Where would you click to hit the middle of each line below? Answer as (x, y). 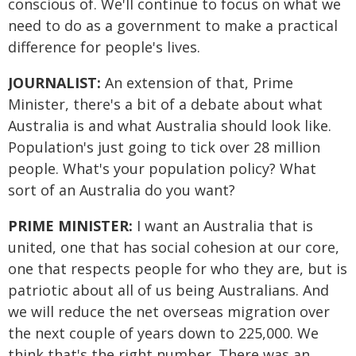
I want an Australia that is (223, 226)
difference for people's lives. (104, 47)
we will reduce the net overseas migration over (169, 311)
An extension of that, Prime (197, 83)
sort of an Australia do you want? (122, 190)
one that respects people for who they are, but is (178, 269)
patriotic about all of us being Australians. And (168, 290)
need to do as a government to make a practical (173, 25)
